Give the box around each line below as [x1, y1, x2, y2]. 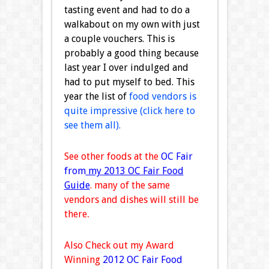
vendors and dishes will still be [64, 194, 199, 206]
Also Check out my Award [64, 240, 174, 252]
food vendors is [128, 91, 196, 103]
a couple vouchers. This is [64, 33, 175, 45]
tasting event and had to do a [64, 4, 190, 16]
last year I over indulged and [64, 62, 189, 74]
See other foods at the [64, 151, 161, 163]
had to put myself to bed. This [64, 76, 195, 88]
